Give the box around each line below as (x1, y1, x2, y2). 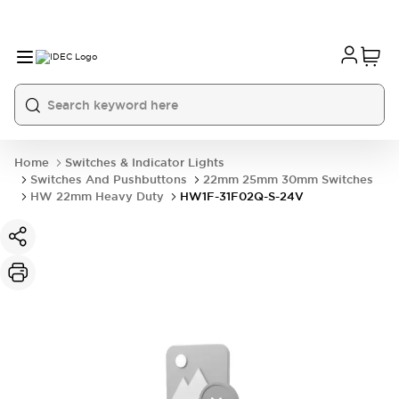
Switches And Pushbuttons (30, 172, 187, 187)
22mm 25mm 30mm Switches (203, 172, 373, 187)
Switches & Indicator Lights (65, 155, 224, 170)
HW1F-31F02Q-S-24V (180, 189, 304, 204)
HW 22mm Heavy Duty (30, 189, 164, 204)
